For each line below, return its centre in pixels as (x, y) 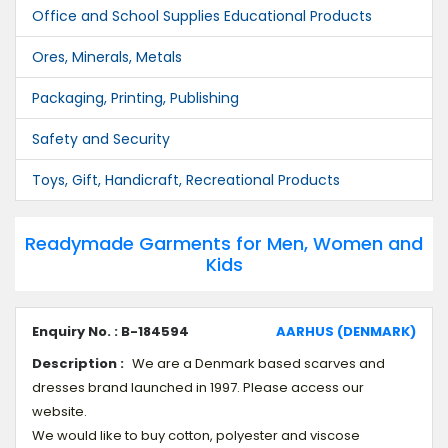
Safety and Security (101, 139)
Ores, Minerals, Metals (107, 57)
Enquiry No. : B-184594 (110, 331)
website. (59, 411)
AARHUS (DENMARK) (346, 331)
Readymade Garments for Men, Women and (224, 243)
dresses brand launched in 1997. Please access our (198, 387)
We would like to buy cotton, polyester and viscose (196, 435)
